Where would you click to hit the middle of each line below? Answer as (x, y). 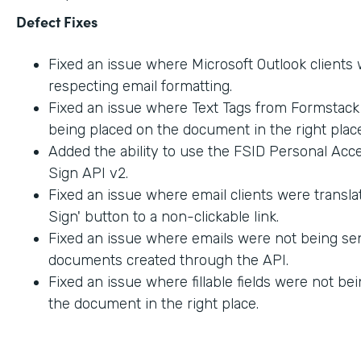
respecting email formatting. (140, 86)
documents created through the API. (168, 260)
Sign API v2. (88, 173)
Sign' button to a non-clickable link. (164, 216)
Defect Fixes (57, 21)
